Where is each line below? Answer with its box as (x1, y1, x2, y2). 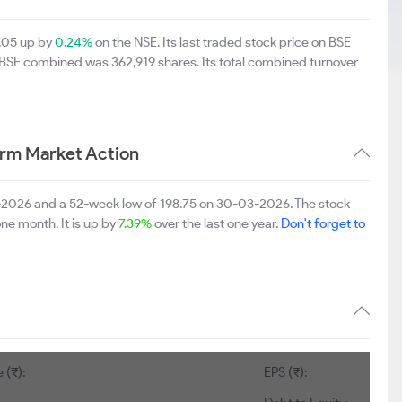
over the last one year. (152, 215, 281, 232)
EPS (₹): (264, 364, 308, 380)
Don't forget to (281, 215, 365, 232)
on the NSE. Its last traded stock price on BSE (92, 34, 351, 50)
